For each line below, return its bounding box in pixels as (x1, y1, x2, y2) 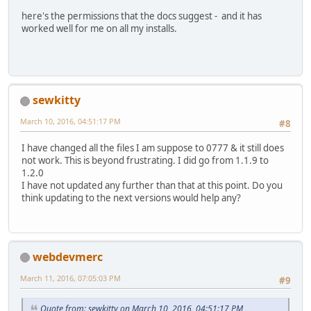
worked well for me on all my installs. (22, 22, 177, 35)
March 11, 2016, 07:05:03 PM (20, 272, 121, 283)
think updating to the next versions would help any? (22, 191, 241, 204)
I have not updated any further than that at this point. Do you (22, 178, 283, 192)
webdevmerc (33, 249, 103, 264)
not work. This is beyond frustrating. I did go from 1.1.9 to (22, 153, 269, 167)
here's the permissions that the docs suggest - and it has (22, 9, 262, 22)
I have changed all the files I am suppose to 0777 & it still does (22, 141, 284, 154)
